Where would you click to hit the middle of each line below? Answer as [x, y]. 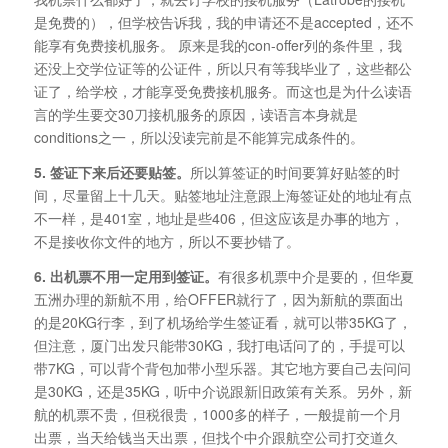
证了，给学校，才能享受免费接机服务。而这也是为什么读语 [222, 91]
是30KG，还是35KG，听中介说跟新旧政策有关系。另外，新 [222, 391]
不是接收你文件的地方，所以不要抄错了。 [166, 241]
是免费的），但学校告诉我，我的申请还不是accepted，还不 [223, 22]
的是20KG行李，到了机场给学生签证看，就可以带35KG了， [222, 322]
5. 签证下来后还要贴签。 [111, 172]
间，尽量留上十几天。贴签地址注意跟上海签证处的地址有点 [222, 195]
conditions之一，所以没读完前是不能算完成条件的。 [198, 137]
